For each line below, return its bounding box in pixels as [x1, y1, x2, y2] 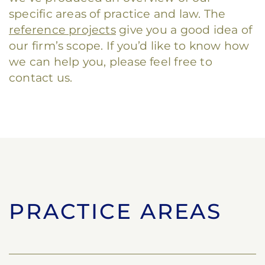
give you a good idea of [115, 23, 253, 37]
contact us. [9, 71, 73, 85]
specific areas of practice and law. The [9, 7, 226, 21]
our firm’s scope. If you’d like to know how [9, 39, 250, 53]
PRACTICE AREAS [9, 198, 222, 225]
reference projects [9, 23, 116, 37]
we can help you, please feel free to [9, 55, 212, 69]
